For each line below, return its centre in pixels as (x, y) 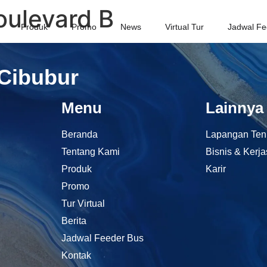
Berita (74, 221)
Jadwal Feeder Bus (103, 238)
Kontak (77, 256)
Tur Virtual (83, 204)
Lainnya (234, 108)
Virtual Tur (185, 27)
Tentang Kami (91, 152)
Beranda (80, 135)
